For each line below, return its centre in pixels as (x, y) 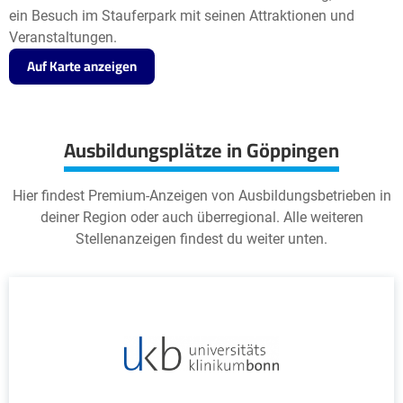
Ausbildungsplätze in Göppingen (201, 150)
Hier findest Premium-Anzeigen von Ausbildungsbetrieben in (201, 196)
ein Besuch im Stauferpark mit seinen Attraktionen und (182, 16)
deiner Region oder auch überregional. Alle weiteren (201, 217)
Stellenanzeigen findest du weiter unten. (201, 239)
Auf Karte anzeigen (82, 66)
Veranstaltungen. (63, 37)
